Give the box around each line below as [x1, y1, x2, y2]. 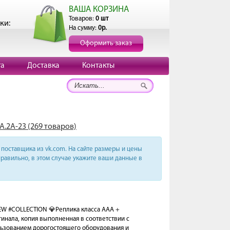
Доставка [27, 62, 60, 70]
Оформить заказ [80, 40, 132, 47]
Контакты [82, 62, 114, 70]
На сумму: [69, 25, 98, 31]
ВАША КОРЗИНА [69, 5, 129, 14]
